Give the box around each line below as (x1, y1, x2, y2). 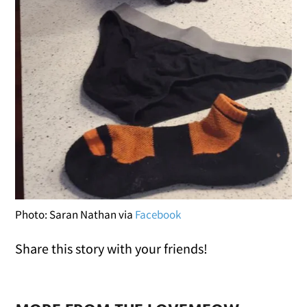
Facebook (135, 207, 182, 223)
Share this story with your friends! (15, 240, 208, 258)
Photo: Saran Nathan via (15, 207, 136, 223)
